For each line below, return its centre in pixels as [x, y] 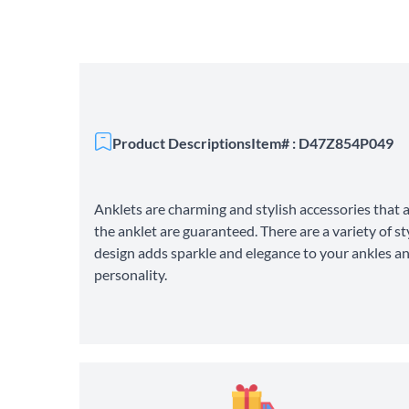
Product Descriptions [182, 142]
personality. [131, 274]
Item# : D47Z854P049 [323, 142]
